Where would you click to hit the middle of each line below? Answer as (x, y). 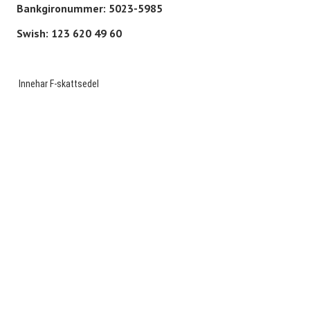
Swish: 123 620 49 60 (69, 33)
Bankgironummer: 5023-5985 (90, 8)
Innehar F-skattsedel (58, 84)
